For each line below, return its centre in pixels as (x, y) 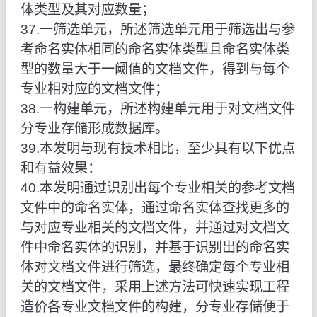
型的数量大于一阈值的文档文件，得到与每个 (155, 69)
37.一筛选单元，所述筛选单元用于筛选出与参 (157, 30)
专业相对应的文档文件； (94, 89)
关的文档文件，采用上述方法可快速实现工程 (155, 287)
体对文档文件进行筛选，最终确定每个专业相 (155, 267)
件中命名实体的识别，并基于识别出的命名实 (155, 248)
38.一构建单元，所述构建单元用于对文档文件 (157, 109)
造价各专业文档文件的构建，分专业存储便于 (155, 307)
